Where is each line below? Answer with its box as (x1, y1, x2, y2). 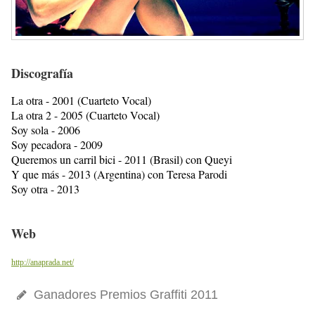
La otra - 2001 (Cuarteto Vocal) (11, 93, 151, 108)
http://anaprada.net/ (11, 257, 74, 268)
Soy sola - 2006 (11, 122, 80, 138)
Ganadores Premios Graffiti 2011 (30, 288, 218, 302)
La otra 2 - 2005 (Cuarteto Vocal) (11, 108, 160, 123)
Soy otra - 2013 (11, 181, 79, 197)
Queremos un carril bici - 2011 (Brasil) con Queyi (11, 152, 232, 167)
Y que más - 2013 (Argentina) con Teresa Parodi (11, 167, 227, 182)
